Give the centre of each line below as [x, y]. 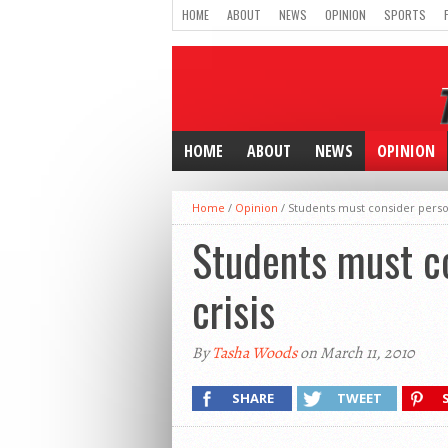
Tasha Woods [254, 353]
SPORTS [405, 14]
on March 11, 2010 [356, 353]
